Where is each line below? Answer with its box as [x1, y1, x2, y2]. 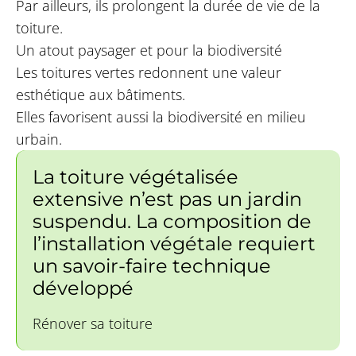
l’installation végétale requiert [32, 232, 315, 256]
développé [32, 277, 133, 300]
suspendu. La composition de [32, 210, 311, 234]
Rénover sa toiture [32, 314, 153, 334]
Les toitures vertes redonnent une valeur [15, 63, 281, 83]
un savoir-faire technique [32, 254, 271, 278]
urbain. [15, 130, 62, 149]
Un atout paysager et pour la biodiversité [15, 41, 282, 60]
